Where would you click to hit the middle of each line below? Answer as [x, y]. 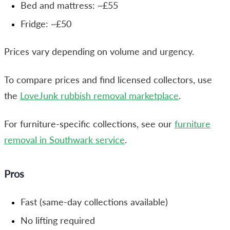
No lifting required [58, 220]
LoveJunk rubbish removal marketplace [99, 95]
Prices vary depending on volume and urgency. [99, 51]
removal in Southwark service [64, 140]
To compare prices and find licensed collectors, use [108, 80]
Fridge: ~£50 [46, 24]
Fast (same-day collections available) [94, 202]
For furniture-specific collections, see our [89, 124]
